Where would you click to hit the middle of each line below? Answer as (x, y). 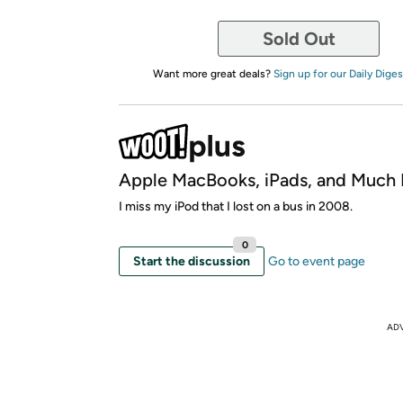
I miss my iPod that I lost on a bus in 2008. (236, 206)
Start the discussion (192, 261)
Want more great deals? (213, 73)
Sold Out (299, 38)
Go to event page (317, 261)
